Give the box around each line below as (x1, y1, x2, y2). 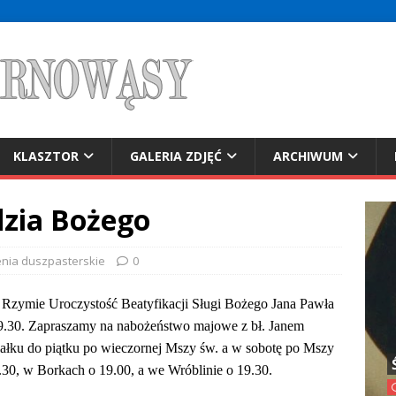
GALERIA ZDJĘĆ (130, 148, 222, 164)
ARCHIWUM (273, 148, 343, 164)
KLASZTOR (13, 148, 79, 164)
